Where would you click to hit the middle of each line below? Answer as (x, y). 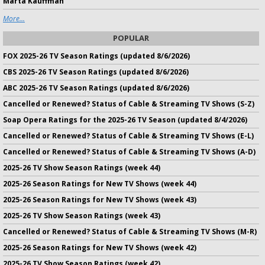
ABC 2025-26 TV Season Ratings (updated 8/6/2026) (96, 88)
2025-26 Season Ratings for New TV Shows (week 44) (100, 183)
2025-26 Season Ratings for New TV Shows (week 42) (100, 247)
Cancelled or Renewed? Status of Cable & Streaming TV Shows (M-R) (130, 231)
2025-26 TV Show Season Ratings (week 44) (82, 167)
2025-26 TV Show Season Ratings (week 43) (82, 215)
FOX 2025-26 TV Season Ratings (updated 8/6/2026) (96, 56)
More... (14, 18)
